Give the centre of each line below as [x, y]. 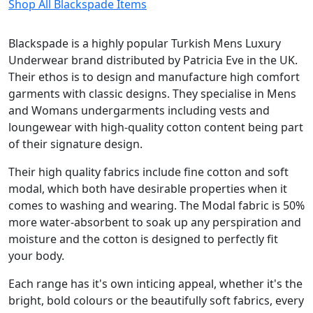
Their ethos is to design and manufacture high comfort [154, 77]
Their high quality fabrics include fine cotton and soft [148, 172]
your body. [42, 255]
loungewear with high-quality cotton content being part [156, 127]
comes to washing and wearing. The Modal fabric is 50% [156, 205]
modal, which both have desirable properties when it [148, 188]
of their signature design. [75, 144]
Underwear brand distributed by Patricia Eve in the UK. [153, 60]
